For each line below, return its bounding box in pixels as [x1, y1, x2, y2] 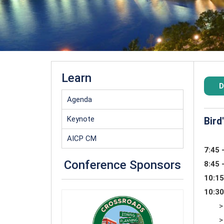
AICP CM [67, 134, 96, 143]
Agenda [67, 95, 92, 104]
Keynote [67, 114, 94, 123]
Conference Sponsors [64, 158, 181, 172]
